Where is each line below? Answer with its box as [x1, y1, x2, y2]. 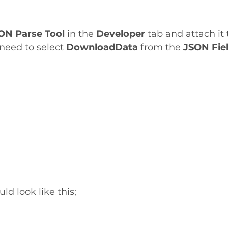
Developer [96, 27, 148, 39]
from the [138, 41, 183, 53]
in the [65, 27, 96, 39]
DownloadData [66, 41, 138, 53]
